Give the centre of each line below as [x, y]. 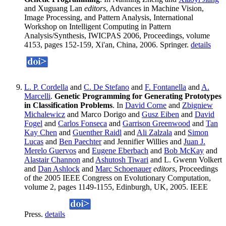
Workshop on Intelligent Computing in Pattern [98, 27]
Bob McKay [184, 151]
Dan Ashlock [59, 169]
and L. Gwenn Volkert [185, 160]
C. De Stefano [106, 87]
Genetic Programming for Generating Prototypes [138, 96]
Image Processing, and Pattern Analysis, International [109, 18]
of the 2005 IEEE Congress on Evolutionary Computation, [118, 178]
